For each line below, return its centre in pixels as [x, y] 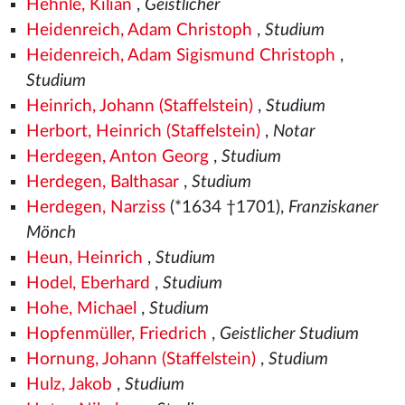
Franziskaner [333, 207]
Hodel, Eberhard [88, 283]
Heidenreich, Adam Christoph [139, 30]
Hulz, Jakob [69, 385]
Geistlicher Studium [289, 334]
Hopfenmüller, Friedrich [116, 334]
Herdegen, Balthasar [102, 182]
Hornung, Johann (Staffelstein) [141, 359]
